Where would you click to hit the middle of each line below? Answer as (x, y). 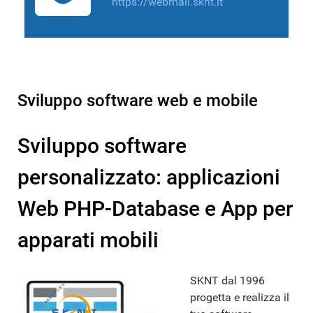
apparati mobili (88, 240)
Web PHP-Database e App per (155, 209)
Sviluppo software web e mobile (138, 101)
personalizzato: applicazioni (149, 177)
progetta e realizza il (240, 298)
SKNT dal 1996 (227, 281)
